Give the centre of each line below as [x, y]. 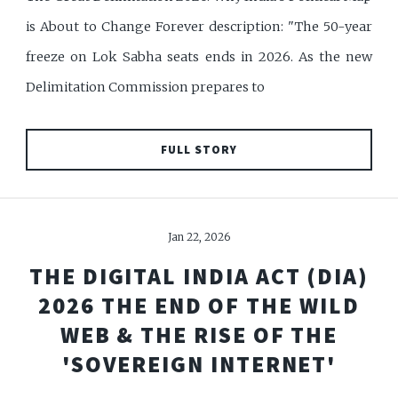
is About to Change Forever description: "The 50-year [199, 27]
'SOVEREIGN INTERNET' [199, 364]
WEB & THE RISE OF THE [199, 334]
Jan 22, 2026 [199, 236]
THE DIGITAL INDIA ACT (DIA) [199, 276]
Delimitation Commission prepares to [146, 88]
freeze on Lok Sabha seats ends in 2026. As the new [199, 57]
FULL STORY [199, 149]
